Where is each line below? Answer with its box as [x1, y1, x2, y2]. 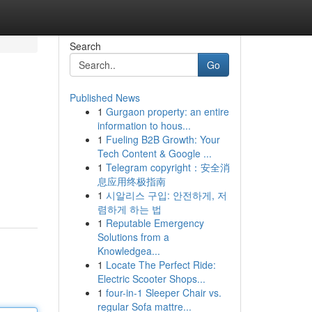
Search [69, 39, 101, 53]
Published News [69, 91, 140, 104]
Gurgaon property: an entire [105, 104, 229, 118]
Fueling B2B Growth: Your [105, 132, 220, 146]
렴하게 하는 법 [97, 202, 162, 216]
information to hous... [97, 118, 191, 132]
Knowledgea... [97, 244, 160, 258]
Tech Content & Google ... [97, 146, 212, 160]
